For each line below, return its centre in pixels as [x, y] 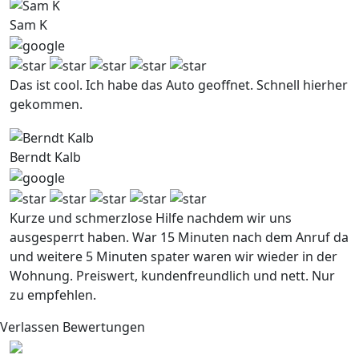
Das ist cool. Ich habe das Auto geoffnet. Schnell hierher [179, 85]
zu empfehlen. [53, 294]
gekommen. [46, 105]
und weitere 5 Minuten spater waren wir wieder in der [173, 256]
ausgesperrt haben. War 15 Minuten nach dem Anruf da [179, 237]
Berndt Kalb [45, 157]
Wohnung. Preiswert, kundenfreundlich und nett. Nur [172, 275]
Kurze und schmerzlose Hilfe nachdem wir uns [151, 218]
